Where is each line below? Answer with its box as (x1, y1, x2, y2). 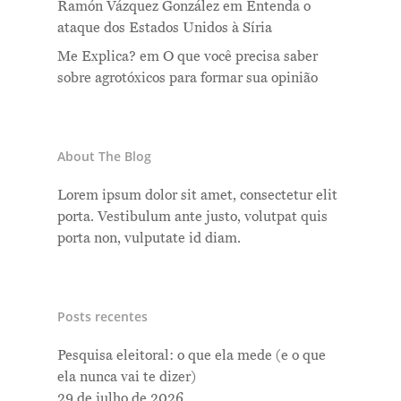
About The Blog (57, 148, 151, 166)
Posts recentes (57, 308, 148, 326)
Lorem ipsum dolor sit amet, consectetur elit (57, 186, 337, 205)
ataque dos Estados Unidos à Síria (57, 19, 272, 38)
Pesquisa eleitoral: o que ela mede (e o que (57, 346, 326, 365)
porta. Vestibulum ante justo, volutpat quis (57, 208, 328, 226)
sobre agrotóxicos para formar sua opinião (57, 69, 318, 88)
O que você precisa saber (163, 47, 318, 66)
